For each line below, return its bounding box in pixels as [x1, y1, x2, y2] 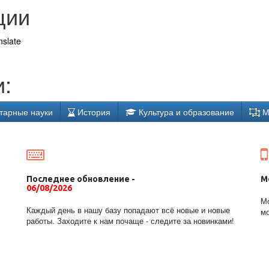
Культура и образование [136, 106, 234, 118]
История [75, 106, 110, 118]
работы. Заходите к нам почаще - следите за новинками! [26, 216, 234, 226]
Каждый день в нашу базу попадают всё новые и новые [26, 205, 230, 216]
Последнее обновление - [26, 174, 135, 184]
